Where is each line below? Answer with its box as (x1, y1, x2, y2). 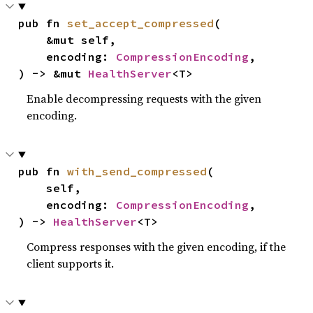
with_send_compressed (67, 164, 208, 178)
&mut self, (18, 33, 47, 47)
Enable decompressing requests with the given (27, 91, 262, 106)
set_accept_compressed (67, 16, 214, 30)
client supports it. (27, 256, 115, 271)
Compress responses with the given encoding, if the (27, 239, 286, 254)
